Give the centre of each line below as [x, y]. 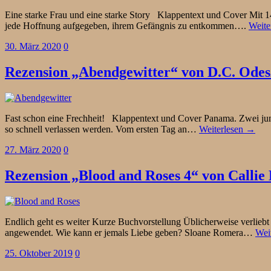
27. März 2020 [33, 150]
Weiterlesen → [227, 129]
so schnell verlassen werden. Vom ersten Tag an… [102, 129]
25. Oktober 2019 [39, 253]
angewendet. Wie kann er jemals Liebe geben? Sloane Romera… [130, 233]
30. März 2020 [33, 47]
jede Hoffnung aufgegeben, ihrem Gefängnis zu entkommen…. [127, 26]
